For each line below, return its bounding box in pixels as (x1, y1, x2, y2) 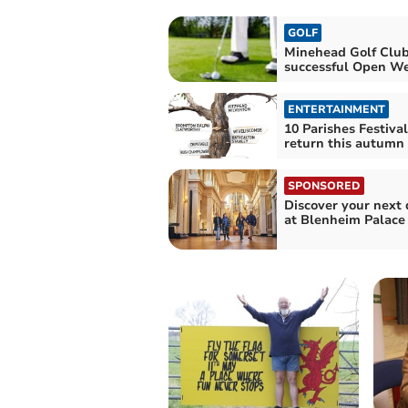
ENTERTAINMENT (287, 101, 385, 117)
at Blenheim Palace (283, 210, 405, 229)
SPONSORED (287, 178, 361, 193)
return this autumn (283, 134, 404, 152)
